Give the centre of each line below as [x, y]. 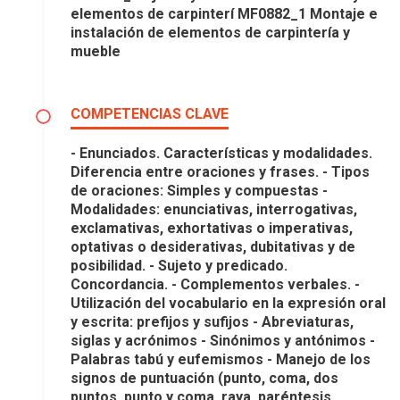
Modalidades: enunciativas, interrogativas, [214, 209]
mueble [96, 51]
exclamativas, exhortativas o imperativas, [212, 228]
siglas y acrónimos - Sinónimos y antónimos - [223, 340]
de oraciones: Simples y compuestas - [199, 190]
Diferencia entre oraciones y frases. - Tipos [220, 171]
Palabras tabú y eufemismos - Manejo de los [221, 359]
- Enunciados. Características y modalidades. [221, 153]
